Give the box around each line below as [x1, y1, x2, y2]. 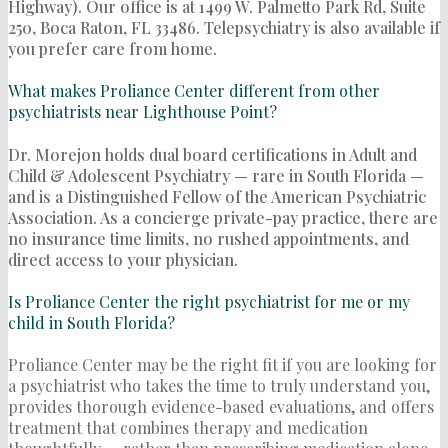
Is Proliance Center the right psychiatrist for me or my [8, 290, 410, 312]
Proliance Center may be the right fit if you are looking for [8, 354, 437, 376]
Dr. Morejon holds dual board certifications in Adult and [8, 143, 417, 165]
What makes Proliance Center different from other [8, 80, 380, 102]
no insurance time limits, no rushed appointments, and [8, 227, 409, 249]
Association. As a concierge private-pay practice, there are [8, 206, 438, 228]
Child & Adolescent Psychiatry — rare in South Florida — [8, 164, 424, 186]
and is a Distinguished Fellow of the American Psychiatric [8, 185, 426, 207]
